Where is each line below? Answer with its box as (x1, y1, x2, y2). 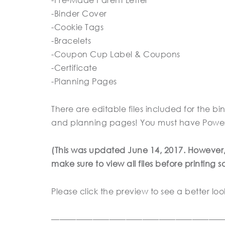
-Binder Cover (51, 8, 107, 19)
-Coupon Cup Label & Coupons (51, 49, 180, 59)
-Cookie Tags (51, 22, 103, 32)
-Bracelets (51, 35, 91, 46)
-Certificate (51, 62, 97, 73)
